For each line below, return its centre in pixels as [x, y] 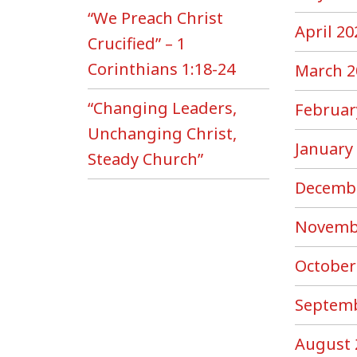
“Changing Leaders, [162, 108]
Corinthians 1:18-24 [161, 69]
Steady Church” [145, 159]
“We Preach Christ [155, 18]
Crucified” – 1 [136, 44]
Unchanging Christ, [162, 134]
